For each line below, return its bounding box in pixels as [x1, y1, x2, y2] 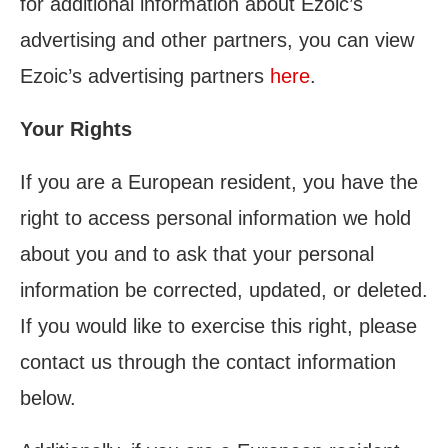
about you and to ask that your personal [20, 243, 374, 265]
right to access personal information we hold [20, 207, 411, 229]
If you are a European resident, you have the [20, 171, 418, 193]
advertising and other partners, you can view [20, 29, 414, 51]
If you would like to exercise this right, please [20, 315, 417, 337]
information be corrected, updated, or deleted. [20, 279, 428, 301]
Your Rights [20, 118, 132, 140]
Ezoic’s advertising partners [20, 65, 270, 87]
